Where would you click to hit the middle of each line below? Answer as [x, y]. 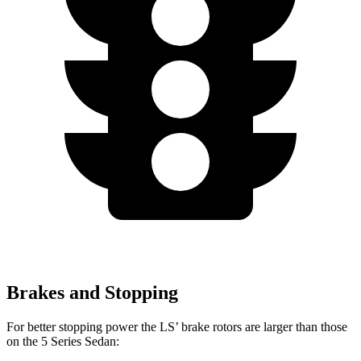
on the [24, 342]
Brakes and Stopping [92, 293]
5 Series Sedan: [80, 342]
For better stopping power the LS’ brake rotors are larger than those [177, 327]
